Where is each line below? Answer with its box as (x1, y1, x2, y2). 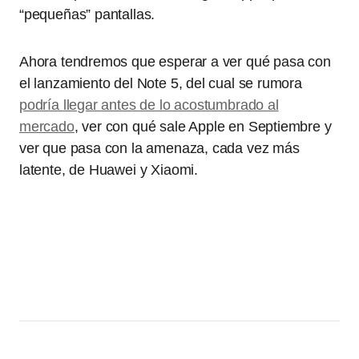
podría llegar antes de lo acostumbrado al (19, 97, 279, 113)
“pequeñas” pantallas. (19, 6, 155, 22)
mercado (19, 119, 75, 135)
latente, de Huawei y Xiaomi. (19, 162, 202, 178)
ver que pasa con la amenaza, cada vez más (19, 140, 300, 156)
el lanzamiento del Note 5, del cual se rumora (19, 75, 302, 91)
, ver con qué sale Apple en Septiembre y (74, 119, 332, 135)
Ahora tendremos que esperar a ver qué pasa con (19, 54, 331, 70)
